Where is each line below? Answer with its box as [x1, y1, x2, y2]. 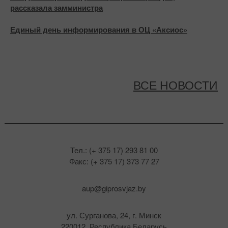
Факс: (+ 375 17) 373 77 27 [69, 156, 159, 167]
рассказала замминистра [10, 2, 103, 14]
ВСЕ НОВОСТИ [133, 76, 218, 93]
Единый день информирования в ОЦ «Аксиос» [10, 24, 187, 36]
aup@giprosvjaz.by [82, 183, 146, 194]
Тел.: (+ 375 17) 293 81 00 [70, 145, 158, 156]
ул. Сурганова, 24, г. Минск [67, 210, 161, 221]
